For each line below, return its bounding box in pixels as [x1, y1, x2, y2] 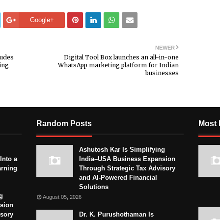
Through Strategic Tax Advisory [79, 164, 175, 172]
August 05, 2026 [43, 193, 82, 200]
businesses [145, 69, 179, 77]
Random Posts [36, 119, 92, 128]
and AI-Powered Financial [79, 173, 157, 181]
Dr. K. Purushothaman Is [79, 210, 154, 218]
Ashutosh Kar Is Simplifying [79, 145, 165, 153]
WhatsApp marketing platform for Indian [58, 61, 179, 69]
